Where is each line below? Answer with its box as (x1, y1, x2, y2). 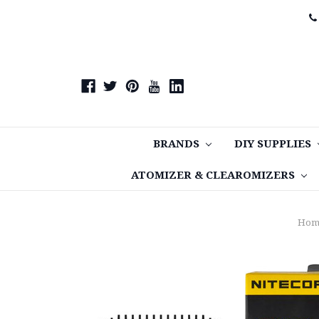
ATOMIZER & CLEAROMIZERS (131, 167, 298, 182)
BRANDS (152, 135, 202, 150)
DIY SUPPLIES (234, 135, 314, 150)
